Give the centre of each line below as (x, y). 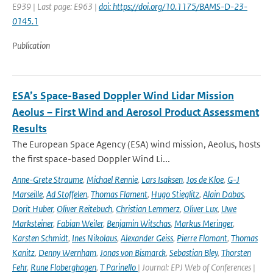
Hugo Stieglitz (175, 194)
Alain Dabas (223, 194)
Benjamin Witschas (139, 223)
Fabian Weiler (80, 223)
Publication (31, 45)
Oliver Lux (200, 209)
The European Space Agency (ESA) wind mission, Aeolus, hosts (136, 144)
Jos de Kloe (205, 179)
